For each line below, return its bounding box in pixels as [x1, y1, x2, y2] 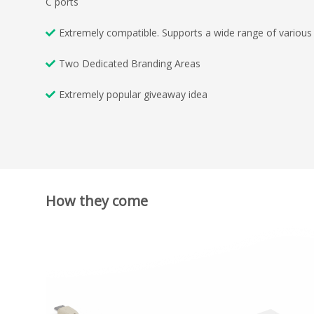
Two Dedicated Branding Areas [59, 56, 200, 70]
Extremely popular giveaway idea [59, 87, 207, 101]
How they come [46, 191, 148, 211]
